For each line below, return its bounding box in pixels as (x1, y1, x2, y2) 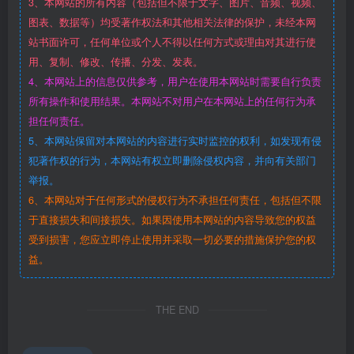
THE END (155, 303, 199, 318)
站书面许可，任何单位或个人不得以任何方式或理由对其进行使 (28, 35, 316, 50)
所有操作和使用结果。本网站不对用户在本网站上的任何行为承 (28, 94, 316, 109)
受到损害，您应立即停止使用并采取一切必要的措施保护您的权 (28, 232, 316, 247)
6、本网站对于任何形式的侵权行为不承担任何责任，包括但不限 (28, 193, 322, 208)
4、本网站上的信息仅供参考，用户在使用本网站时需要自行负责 (28, 74, 322, 89)
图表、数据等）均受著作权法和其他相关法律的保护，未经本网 (28, 15, 316, 30)
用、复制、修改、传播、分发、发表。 (28, 55, 203, 70)
